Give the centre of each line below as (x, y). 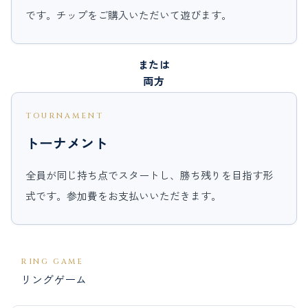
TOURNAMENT (65, 115)
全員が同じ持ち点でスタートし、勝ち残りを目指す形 (149, 175)
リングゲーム (54, 279)
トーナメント (67, 142)
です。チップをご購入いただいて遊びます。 (129, 14)
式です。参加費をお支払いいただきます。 (123, 195)
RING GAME (52, 261)
